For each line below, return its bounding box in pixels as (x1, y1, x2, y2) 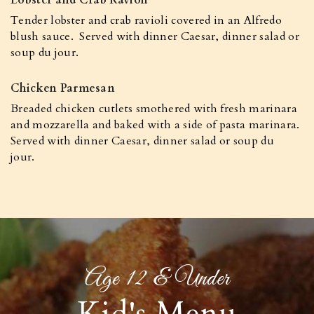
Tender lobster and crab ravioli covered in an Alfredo (11, 13, 282, 28)
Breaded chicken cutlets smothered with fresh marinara (11, 101, 297, 116)
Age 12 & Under (84, 264, 230, 295)
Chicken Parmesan (11, 81, 116, 96)
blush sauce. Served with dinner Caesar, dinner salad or (11, 29, 299, 44)
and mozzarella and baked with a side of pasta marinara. (11, 117, 303, 132)
